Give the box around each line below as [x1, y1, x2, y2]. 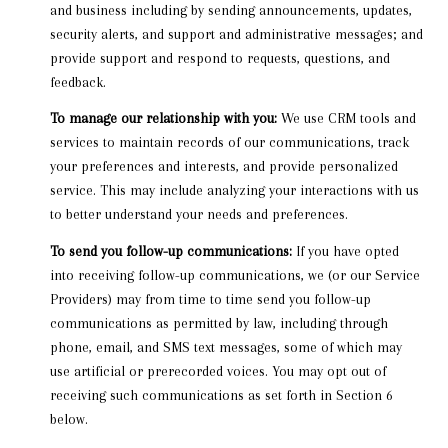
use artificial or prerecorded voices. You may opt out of [49, 362, 386, 379]
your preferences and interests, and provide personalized [49, 158, 398, 175]
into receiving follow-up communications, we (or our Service [49, 266, 420, 283]
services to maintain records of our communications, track [49, 134, 409, 151]
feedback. [49, 73, 106, 90]
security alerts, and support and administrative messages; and [49, 25, 423, 42]
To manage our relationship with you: [49, 110, 277, 127]
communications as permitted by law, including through [49, 314, 388, 331]
